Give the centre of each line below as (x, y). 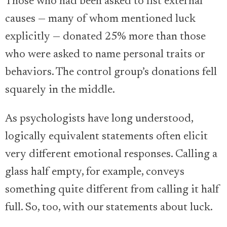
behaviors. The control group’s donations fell (111, 73)
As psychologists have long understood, (99, 119)
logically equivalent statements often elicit (106, 137)
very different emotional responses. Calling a (111, 155)
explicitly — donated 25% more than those (105, 37)
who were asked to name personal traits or (105, 55)
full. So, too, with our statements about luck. (109, 208)
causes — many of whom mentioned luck (100, 20)
